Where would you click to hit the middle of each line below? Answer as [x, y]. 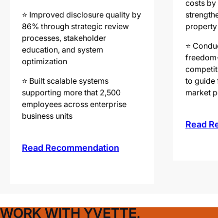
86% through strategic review [75, 26]
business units [47, 116]
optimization [45, 61]
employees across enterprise [74, 104]
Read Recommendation [71, 147]
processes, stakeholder [64, 38]
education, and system [63, 49]
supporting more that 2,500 [71, 92]
